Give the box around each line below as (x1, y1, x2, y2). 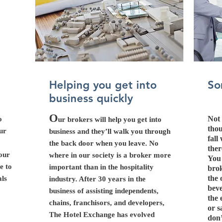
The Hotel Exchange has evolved (49, 211, 155, 219)
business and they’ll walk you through (49, 127, 170, 135)
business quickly (49, 92, 133, 105)
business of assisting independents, (49, 187, 159, 195)
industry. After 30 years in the (49, 175, 146, 183)
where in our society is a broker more (49, 151, 171, 159)
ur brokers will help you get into (58, 115, 162, 123)
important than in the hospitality (49, 163, 154, 171)
